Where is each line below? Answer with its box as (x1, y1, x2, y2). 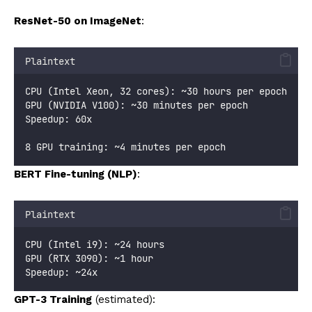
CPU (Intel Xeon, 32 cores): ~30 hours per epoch (25, 84, 287, 97)
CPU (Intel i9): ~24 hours (25, 237, 164, 251)
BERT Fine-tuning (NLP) (14, 167, 137, 180)
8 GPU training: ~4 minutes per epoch (25, 140, 226, 153)
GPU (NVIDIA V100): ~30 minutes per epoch (25, 98, 248, 111)
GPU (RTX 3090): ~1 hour (25, 251, 153, 265)
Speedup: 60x (25, 112, 92, 125)
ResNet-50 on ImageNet (14, 14, 141, 27)
